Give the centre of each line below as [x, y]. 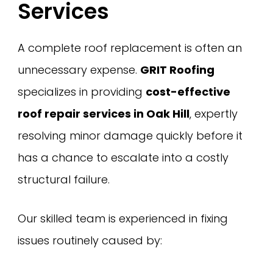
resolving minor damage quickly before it [130, 135]
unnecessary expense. [79, 69]
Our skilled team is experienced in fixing [123, 219]
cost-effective [188, 91]
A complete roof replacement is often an [130, 48]
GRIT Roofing [178, 69]
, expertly [214, 113]
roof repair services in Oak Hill [104, 113]
